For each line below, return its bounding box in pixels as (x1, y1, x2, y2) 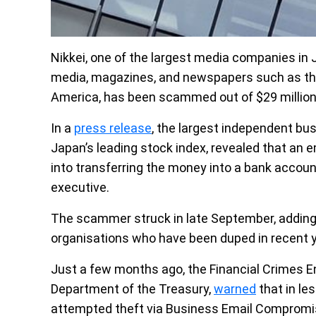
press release (74, 121, 152, 135)
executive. (51, 180, 109, 195)
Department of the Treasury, (51, 281, 214, 296)
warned (214, 281, 256, 296)
